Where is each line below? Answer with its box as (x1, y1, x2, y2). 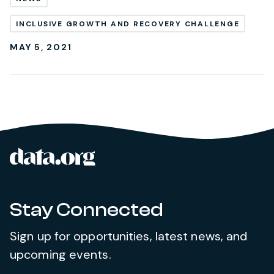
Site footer (9, 150, 85, 167)
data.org (95, 147, 153, 165)
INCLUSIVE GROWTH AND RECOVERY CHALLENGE (16, 19, 240, 29)
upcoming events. (10, 246, 111, 263)
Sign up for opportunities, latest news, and (10, 228, 248, 245)
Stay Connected (10, 199, 163, 221)
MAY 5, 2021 (10, 42, 72, 53)
